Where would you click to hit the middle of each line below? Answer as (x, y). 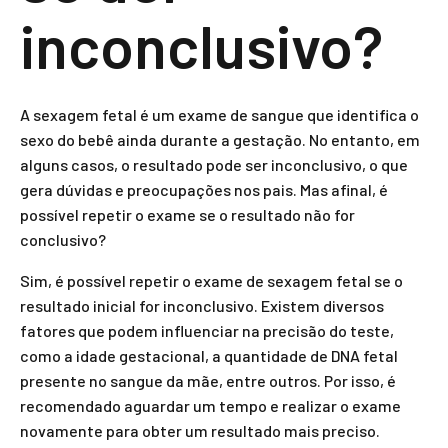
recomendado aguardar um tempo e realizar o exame (210, 405)
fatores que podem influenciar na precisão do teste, (207, 330)
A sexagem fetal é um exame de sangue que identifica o (219, 114)
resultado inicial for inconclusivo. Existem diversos (202, 305)
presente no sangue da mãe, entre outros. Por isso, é (208, 380)
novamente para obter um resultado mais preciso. (200, 430)
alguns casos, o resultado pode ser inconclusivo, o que (214, 164)
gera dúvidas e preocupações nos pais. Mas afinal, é (204, 189)
